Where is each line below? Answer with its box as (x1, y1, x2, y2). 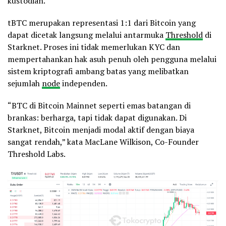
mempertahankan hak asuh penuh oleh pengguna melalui (8, 53, 216, 65)
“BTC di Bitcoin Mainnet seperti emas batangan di (8, 99, 191, 111)
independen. (60, 77, 107, 89)
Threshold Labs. (8, 148, 66, 159)
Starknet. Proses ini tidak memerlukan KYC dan (8, 41, 180, 52)
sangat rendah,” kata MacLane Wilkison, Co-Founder (8, 136, 199, 147)
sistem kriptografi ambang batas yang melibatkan (8, 65, 189, 77)
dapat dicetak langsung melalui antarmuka (8, 29, 165, 40)
